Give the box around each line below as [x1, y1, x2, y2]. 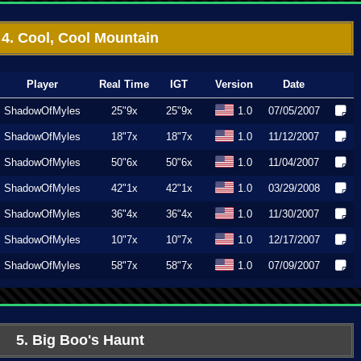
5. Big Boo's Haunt [15, 332, 144, 348]
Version [214, 78, 253, 90]
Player [26, 78, 58, 90]
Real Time [99, 78, 149, 90]
